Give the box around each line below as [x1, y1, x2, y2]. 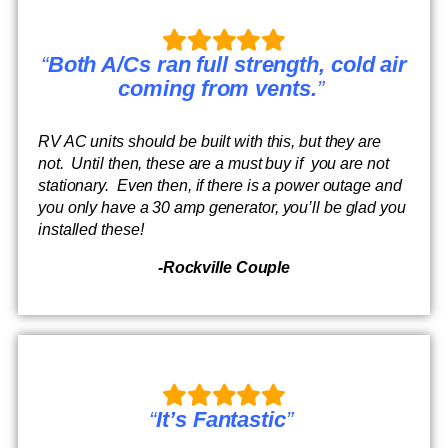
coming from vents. [118, 76, 317, 102]
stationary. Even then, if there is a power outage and [38, 176, 402, 194]
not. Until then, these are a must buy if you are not [38, 154, 389, 172]
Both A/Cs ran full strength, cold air [47, 52, 408, 78]
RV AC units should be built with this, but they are [38, 132, 381, 150]
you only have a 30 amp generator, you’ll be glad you [38, 198, 406, 216]
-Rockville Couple [157, 258, 291, 276]
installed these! [38, 220, 148, 238]
